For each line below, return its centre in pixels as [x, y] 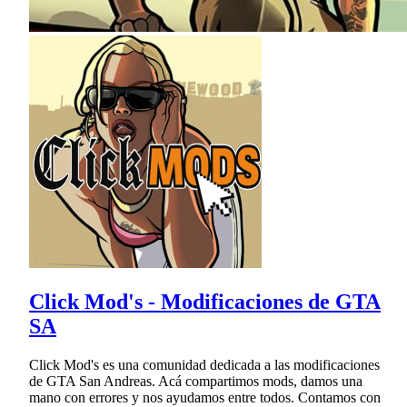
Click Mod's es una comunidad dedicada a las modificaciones [204, 364]
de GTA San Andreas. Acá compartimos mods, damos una [196, 381]
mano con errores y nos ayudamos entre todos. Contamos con [205, 397]
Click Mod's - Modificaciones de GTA [205, 301]
